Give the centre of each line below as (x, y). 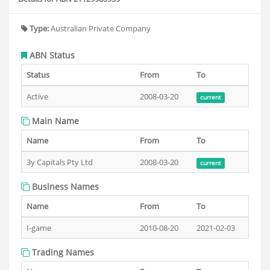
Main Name (54, 121)
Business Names (64, 187)
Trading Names (62, 252)
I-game (39, 228)
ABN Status (51, 55)
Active (37, 96)
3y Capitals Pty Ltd (60, 162)
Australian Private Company (100, 28)
